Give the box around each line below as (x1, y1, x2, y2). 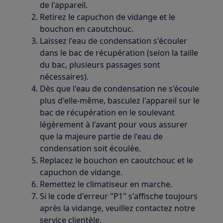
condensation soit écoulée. (40, 143, 141, 154)
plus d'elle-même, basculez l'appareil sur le (40, 95, 200, 106)
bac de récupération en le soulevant (40, 107, 175, 118)
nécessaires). (40, 71, 89, 82)
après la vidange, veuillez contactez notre (40, 203, 196, 214)
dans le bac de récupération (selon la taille (40, 47, 199, 58)
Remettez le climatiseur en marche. (40, 179, 173, 190)
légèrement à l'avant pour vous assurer (40, 119, 188, 130)
